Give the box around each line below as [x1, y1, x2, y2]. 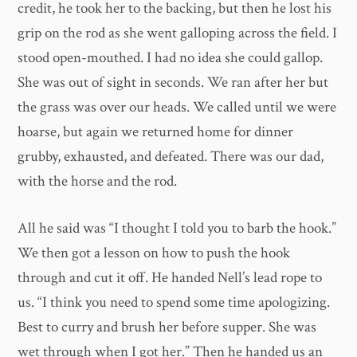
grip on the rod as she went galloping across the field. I [18, 22, 338, 43]
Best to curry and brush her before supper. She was [18, 317, 317, 338]
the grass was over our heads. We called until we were [18, 96, 337, 117]
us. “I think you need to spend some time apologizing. [18, 292, 331, 313]
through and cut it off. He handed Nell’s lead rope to [18, 268, 323, 288]
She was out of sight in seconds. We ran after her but [18, 72, 329, 92]
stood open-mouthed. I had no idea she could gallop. [18, 47, 324, 68]
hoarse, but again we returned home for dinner [18, 121, 294, 142]
